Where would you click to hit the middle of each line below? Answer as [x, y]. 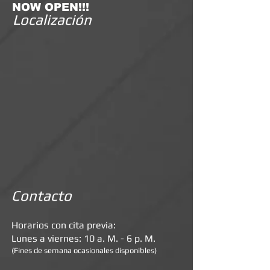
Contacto [42, 196]
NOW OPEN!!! [51, 7]
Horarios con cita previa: [64, 225]
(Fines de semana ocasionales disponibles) [84, 250]
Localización [52, 20]
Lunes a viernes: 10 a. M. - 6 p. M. [83, 238]
